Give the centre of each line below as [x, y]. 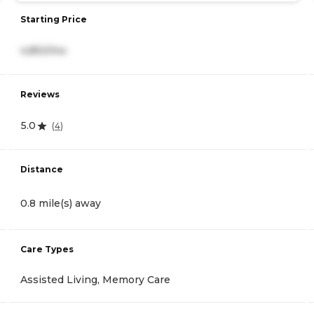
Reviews [40, 95]
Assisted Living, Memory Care [95, 280]
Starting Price [54, 20]
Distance [42, 170]
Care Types [47, 250]
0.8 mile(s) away [61, 204]
